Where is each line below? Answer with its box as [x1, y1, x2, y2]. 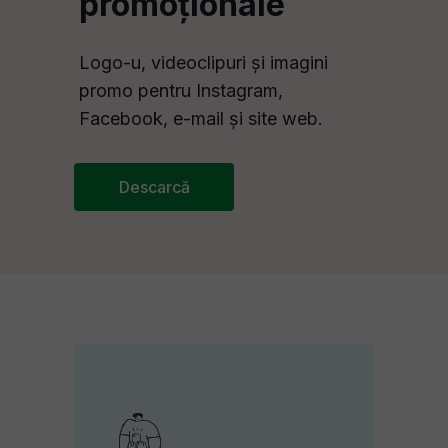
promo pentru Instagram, [79, 80, 283, 101]
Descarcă [118, 177, 190, 197]
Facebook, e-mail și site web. [79, 108, 323, 129]
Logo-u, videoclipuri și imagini [79, 52, 328, 73]
